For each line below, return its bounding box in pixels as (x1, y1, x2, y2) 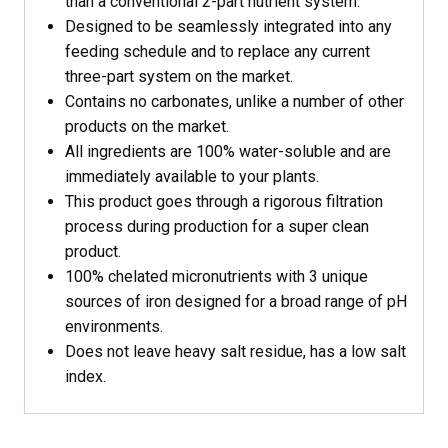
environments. (65, 317, 163, 337)
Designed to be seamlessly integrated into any (65, 17, 392, 37)
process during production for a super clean (65, 217, 369, 237)
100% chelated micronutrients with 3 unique (65, 267, 368, 287)
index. (65, 367, 106, 387)
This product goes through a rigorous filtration (65, 192, 383, 212)
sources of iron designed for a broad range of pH (65, 292, 407, 312)
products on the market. (65, 117, 229, 137)
